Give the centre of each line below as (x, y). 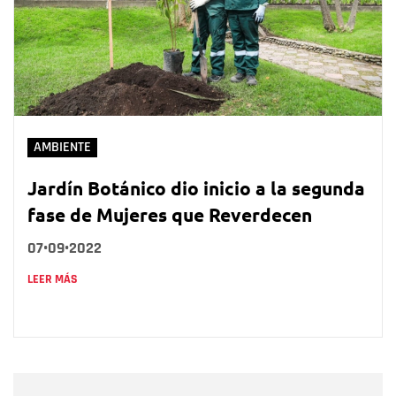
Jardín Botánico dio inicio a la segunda (196, 188)
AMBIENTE (62, 148)
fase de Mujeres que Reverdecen (170, 215)
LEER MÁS (53, 280)
